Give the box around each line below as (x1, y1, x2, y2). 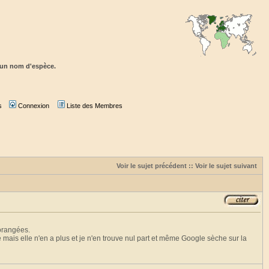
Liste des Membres (66, 102, 122, 109)
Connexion (17, 102, 49, 109)
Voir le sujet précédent (116, 162, 187, 169)
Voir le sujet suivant (195, 162, 257, 169)
